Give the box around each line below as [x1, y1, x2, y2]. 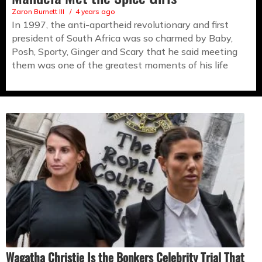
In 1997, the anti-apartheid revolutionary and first [12, 19, 229, 31]
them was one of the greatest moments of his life [12, 59, 228, 71]
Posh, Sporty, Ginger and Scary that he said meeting [12, 46, 237, 58]
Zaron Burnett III [12, 7, 64, 16]
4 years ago [75, 7, 115, 16]
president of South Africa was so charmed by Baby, [12, 32, 233, 44]
